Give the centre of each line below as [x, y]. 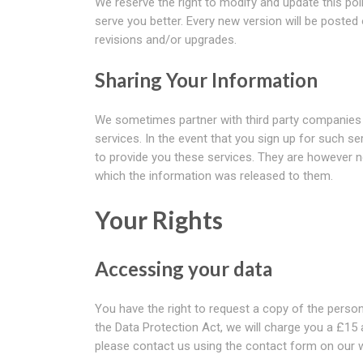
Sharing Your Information [206, 80]
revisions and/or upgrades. [166, 40]
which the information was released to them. [214, 176]
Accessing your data [184, 269]
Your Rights [159, 220]
